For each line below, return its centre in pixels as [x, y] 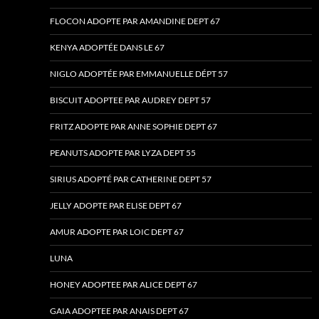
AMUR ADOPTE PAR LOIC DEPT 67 [117, 232]
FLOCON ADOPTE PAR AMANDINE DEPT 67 [135, 21]
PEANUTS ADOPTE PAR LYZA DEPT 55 [123, 153]
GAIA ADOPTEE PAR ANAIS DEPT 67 [119, 311]
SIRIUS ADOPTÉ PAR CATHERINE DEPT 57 [131, 179]
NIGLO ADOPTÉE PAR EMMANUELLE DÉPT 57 [139, 74]
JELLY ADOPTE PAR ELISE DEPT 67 [116, 206]
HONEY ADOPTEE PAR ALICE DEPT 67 [124, 285]
